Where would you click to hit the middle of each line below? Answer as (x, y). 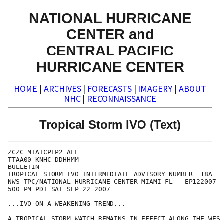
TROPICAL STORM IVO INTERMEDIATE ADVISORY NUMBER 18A (110, 174)
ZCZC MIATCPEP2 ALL (43, 152)
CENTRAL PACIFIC (110, 50)
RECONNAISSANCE (122, 99)
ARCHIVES (62, 89)
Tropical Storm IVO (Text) (110, 124)
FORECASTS (110, 89)
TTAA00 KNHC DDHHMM (43, 160)
